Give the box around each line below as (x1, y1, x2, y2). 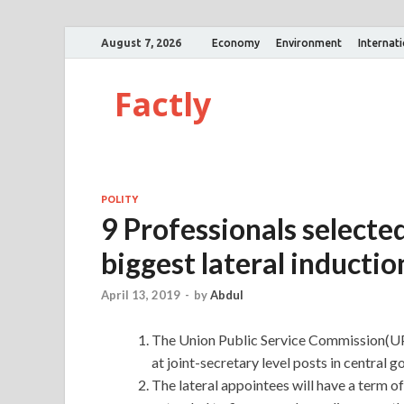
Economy (212, 36, 260, 49)
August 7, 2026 (101, 36, 181, 49)
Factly (115, 82, 211, 126)
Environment (276, 36, 342, 49)
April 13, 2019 (101, 288, 180, 303)
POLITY (101, 194, 138, 205)
